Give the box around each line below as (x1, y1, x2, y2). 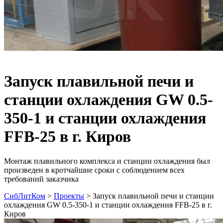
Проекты (54, 191, 84, 200)
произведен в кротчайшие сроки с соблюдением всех (4, 165, 185, 174)
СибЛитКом (4, 191, 45, 200)
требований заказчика (4, 174, 79, 183)
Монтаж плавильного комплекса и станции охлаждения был (4, 156, 210, 165)
